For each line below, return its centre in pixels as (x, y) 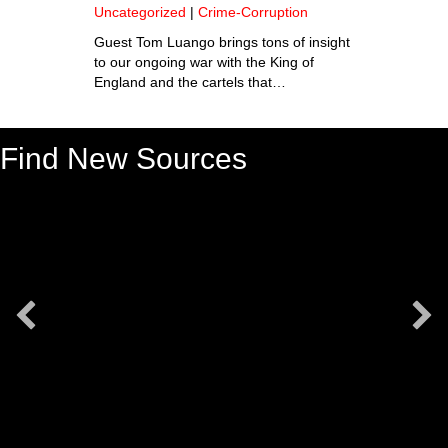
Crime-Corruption (253, 13)
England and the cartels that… (190, 83)
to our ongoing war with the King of (204, 63)
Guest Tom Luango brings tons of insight (222, 43)
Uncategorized (140, 13)
